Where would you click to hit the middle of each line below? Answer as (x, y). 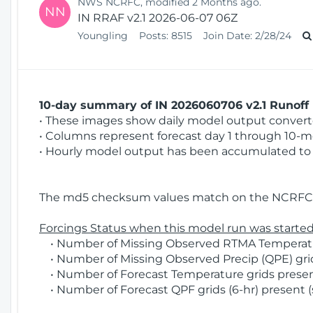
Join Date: (228, 35)
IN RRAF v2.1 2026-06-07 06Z (158, 17)
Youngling (104, 35)
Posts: (154, 35)
